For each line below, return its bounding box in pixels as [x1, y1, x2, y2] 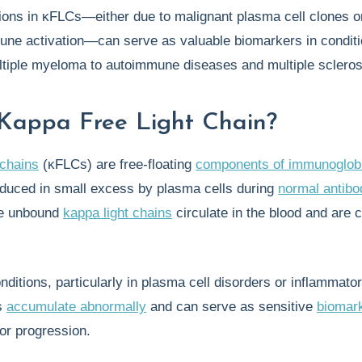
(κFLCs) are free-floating [39, 157, 196, 172]
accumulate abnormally [6, 299, 147, 314]
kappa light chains [63, 205, 173, 221]
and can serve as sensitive [146, 299, 318, 314]
